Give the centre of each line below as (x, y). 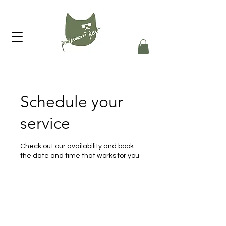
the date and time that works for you (80, 156)
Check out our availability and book (77, 146)
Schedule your (72, 102)
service (45, 123)
